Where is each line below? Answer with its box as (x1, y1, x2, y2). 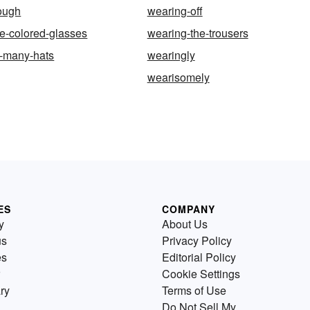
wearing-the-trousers (147, 25, 248, 42)
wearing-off (147, 3, 203, 19)
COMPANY (162, 202, 215, 217)
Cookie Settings (162, 266, 240, 282)
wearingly (147, 47, 195, 64)
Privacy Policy (162, 232, 232, 249)
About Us (162, 216, 208, 232)
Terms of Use (162, 282, 226, 299)
